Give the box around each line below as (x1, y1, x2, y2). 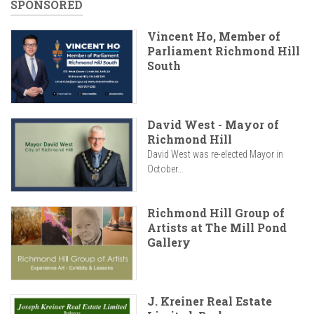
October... (147, 163, 184, 175)
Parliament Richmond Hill (147, 43, 300, 58)
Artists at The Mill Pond (147, 220, 287, 235)
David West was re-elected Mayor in (147, 149, 283, 161)
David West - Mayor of (147, 117, 279, 132)
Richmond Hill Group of (147, 205, 285, 221)
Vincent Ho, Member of (147, 29, 280, 43)
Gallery (147, 235, 191, 250)
